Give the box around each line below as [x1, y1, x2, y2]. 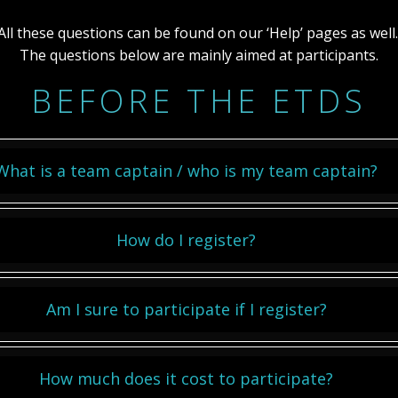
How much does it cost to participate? [39, 368, 333, 389]
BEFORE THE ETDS [31, 79, 367, 123]
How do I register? [116, 229, 256, 251]
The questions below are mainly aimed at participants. [20, 45, 378, 65]
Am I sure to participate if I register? [45, 298, 327, 320]
